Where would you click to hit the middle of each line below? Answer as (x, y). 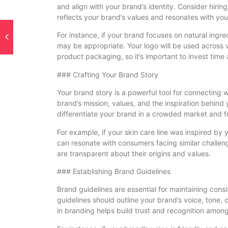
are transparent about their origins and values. (134, 153)
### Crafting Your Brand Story (108, 74)
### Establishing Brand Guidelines (114, 171)
